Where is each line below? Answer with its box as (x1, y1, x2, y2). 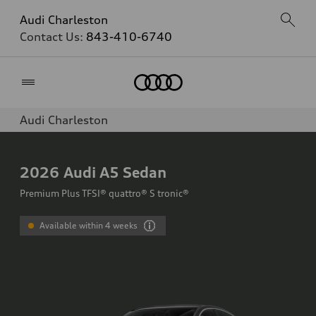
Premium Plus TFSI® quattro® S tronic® (20, 188, 189, 199)
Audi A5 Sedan (63, 163, 166, 181)
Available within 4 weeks (39, 220, 138, 231)
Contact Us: (20, 30, 86, 44)
